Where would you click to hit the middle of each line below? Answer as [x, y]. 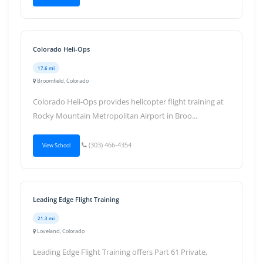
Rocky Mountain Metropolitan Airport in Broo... [115, 116]
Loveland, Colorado [60, 231]
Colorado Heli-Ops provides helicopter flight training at [128, 102]
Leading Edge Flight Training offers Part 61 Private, [120, 252]
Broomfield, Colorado [62, 81]
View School [56, 145]
